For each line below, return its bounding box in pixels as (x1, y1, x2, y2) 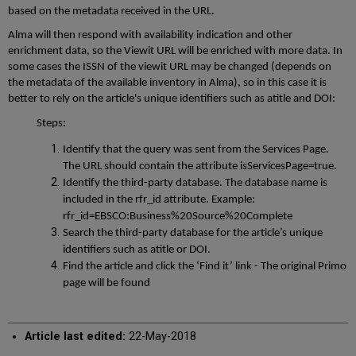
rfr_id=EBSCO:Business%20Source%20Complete (62, 210, 292, 222)
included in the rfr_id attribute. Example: (62, 193, 255, 206)
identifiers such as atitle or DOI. (62, 243, 211, 256)
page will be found (62, 277, 150, 289)
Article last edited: (24, 330, 126, 344)
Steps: (37, 118, 67, 130)
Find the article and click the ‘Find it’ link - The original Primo (62, 260, 346, 273)
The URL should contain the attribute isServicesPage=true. (62, 160, 337, 172)
